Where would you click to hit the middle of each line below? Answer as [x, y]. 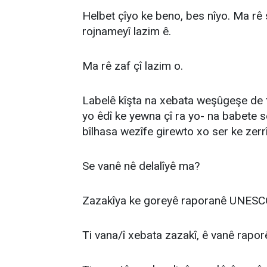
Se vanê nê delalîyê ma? [141, 166]
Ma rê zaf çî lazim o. [133, 66]
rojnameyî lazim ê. [127, 31]
